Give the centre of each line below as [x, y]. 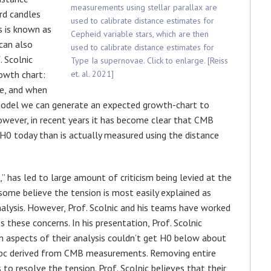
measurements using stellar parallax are [144, 7]
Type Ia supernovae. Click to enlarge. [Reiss [149, 60]
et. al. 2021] [92, 74]
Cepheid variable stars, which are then [140, 34]
